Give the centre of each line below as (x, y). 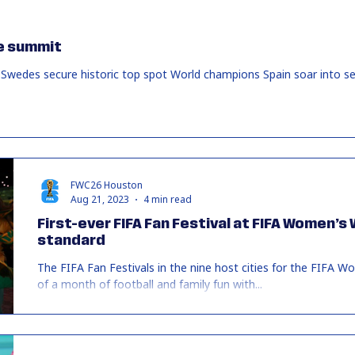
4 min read (168, 199)
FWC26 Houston (107, 185)
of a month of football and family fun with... (150, 284)
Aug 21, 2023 (100, 199)
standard (71, 241)
